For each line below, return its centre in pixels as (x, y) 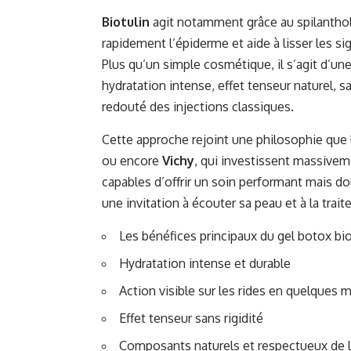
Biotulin (126, 22)
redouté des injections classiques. (198, 107)
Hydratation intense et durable (205, 264)
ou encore (132, 161)
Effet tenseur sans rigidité (191, 318)
